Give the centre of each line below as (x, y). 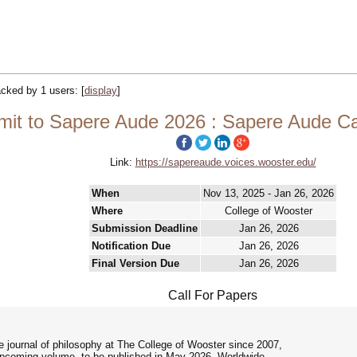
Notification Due (131, 246)
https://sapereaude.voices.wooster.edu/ (226, 162)
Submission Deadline (145, 228)
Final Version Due (135, 263)
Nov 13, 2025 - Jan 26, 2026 (269, 193)
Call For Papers (213, 295)
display (101, 90)
